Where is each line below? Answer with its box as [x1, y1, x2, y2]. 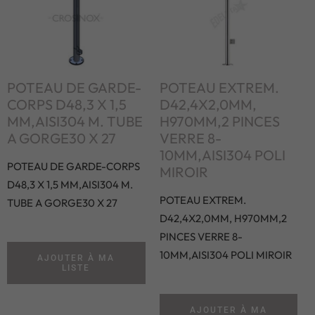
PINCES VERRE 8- [159, 229, 243, 243]
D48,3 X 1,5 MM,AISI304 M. [7, 177, 133, 191]
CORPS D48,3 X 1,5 [7, 95, 127, 113]
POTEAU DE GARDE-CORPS [7, 159, 140, 173]
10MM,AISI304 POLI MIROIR [159, 247, 292, 262]
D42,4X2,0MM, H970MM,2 [159, 211, 287, 225]
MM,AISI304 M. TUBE [7, 112, 143, 130]
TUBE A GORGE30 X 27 [7, 195, 117, 210]
